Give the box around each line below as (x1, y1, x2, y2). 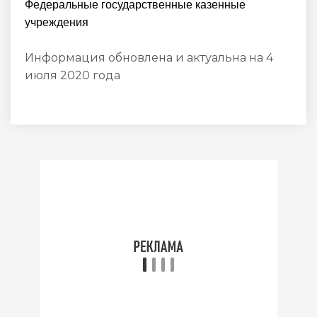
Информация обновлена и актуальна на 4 (25, 51, 273, 64)
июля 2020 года (25, 69, 120, 82)
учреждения (25, 16, 88, 28)
